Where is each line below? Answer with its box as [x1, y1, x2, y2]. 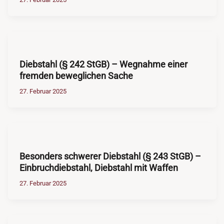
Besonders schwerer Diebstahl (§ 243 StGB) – [19, 150, 201, 161]
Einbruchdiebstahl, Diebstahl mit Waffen [19, 162, 178, 173]
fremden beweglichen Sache [19, 70, 133, 81]
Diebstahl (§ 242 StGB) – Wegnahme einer [19, 59, 187, 70]
